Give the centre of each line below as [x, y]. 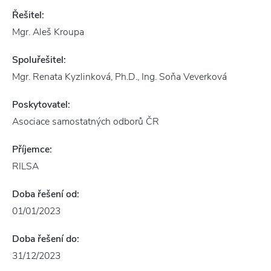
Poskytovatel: [41, 105]
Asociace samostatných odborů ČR [86, 122]
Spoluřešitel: [39, 60]
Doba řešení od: [46, 194]
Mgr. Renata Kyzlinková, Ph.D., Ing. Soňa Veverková [119, 77]
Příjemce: [32, 149]
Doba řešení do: [46, 239]
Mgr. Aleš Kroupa [48, 32]
